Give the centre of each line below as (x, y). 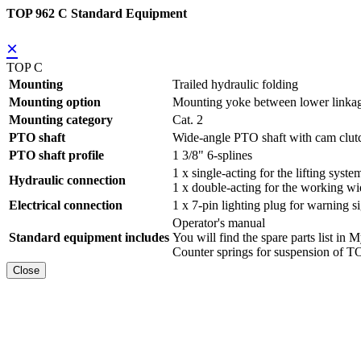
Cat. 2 (188, 120)
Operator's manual (219, 223)
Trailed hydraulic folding (235, 85)
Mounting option (55, 102)
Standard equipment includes (89, 238)
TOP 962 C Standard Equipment (97, 13)
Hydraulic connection (67, 180)
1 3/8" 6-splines (212, 156)
